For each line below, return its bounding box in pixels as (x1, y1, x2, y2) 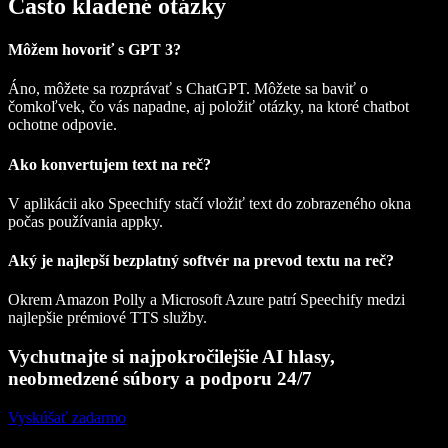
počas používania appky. (8, 212, 163, 230)
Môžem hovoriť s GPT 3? (8, 41, 181, 59)
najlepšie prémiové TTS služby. (8, 309, 207, 327)
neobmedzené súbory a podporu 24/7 (8, 368, 312, 390)
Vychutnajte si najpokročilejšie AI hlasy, (8, 346, 335, 368)
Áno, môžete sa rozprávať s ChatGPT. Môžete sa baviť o (8, 80, 368, 98)
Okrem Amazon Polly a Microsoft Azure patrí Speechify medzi (8, 291, 405, 309)
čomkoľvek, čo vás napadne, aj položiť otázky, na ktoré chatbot (8, 98, 409, 116)
